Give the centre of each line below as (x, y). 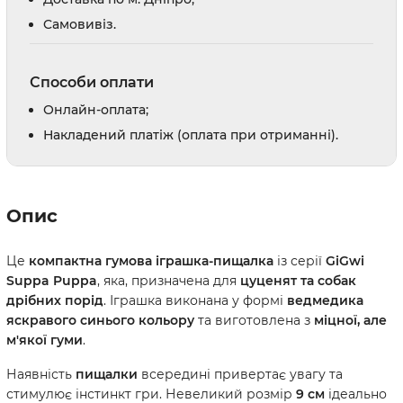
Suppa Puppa (52, 281)
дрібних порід (55, 300)
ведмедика (325, 300)
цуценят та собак (298, 281)
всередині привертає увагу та (240, 374)
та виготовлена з (256, 320)
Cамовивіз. (80, 24)
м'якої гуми (45, 340)
